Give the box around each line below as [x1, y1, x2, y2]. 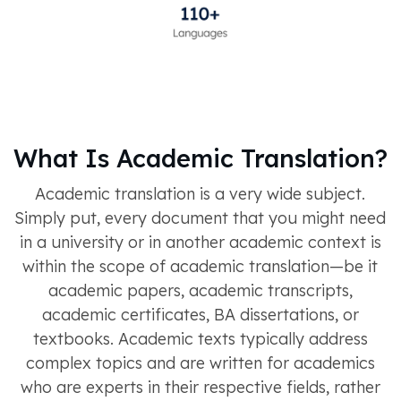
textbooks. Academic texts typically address [32, 328, 368, 349]
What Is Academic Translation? [13, 142, 388, 174]
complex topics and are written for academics [25, 352, 375, 373]
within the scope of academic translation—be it [22, 255, 378, 277]
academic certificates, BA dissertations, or [41, 303, 359, 325]
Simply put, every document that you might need [14, 207, 386, 228]
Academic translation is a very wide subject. [35, 183, 365, 204]
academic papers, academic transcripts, [47, 279, 353, 301]
